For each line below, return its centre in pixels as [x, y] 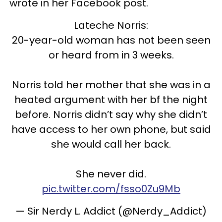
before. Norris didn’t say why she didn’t [111, 114]
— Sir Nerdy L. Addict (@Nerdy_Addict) [111, 211]
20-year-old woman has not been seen [111, 40]
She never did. [111, 174]
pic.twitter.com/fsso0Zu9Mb [111, 189]
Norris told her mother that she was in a [111, 84]
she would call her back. [111, 144]
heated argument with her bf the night [111, 99]
